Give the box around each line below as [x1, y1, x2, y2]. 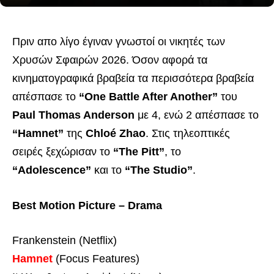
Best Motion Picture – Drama [12, 199, 162, 212]
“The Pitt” [113, 146, 165, 158]
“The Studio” [125, 164, 193, 176]
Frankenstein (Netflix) [12, 234, 117, 247]
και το [91, 164, 125, 176]
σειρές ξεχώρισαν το [12, 146, 113, 158]
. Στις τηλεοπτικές [146, 127, 230, 139]
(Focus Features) [53, 253, 139, 265]
